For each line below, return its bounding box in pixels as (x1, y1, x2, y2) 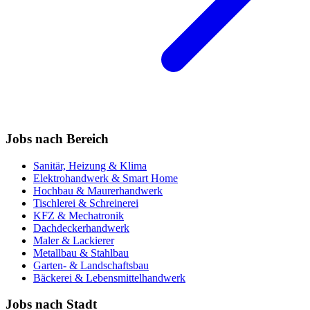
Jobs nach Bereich (6, 131, 109, 146)
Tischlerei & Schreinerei (33, 197, 138, 209)
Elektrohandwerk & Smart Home (33, 172, 178, 184)
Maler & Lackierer (33, 234, 114, 246)
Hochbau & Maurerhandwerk (33, 184, 163, 197)
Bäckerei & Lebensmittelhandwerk (33, 271, 185, 284)
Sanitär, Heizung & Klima (33, 159, 147, 172)
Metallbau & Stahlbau (33, 246, 129, 259)
